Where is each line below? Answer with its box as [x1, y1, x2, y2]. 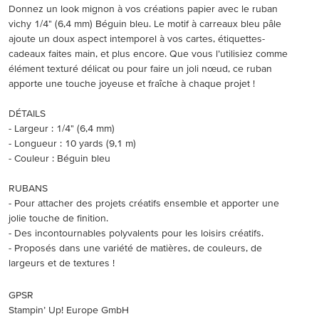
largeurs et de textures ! [9, 256, 115, 268]
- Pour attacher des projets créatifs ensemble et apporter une [9, 197, 279, 209]
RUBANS [9, 182, 48, 194]
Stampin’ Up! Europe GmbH [9, 303, 129, 315]
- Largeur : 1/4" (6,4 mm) [9, 122, 115, 134]
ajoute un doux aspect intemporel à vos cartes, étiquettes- [9, 32, 265, 44]
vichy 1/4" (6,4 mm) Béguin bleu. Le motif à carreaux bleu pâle [9, 17, 281, 29]
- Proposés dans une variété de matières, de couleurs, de [9, 241, 262, 253]
